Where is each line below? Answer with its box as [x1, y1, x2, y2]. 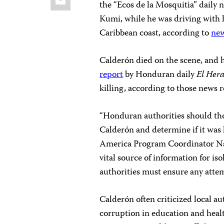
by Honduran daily [123, 67, 197, 82]
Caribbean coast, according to [99, 25, 211, 41]
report [99, 67, 123, 82]
